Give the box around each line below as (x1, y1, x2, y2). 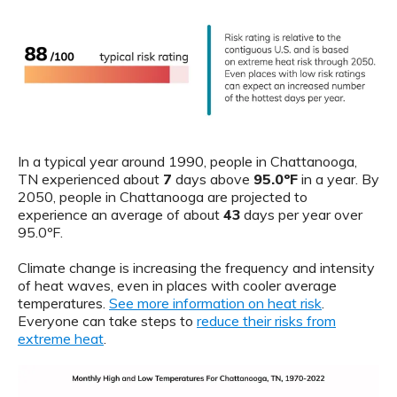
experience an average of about (18, 205, 223, 223)
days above (172, 169, 253, 188)
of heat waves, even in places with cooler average (18, 276, 337, 294)
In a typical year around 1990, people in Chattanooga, (18, 152, 357, 170)
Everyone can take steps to (18, 311, 197, 330)
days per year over (240, 205, 362, 223)
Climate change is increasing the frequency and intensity (18, 258, 375, 276)
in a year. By (298, 169, 379, 188)
